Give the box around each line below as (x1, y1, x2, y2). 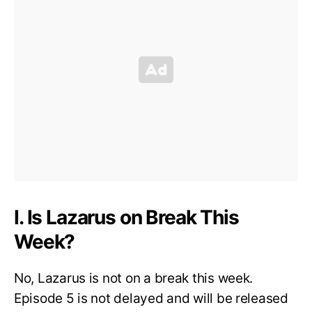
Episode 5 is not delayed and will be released (14, 290, 288, 307)
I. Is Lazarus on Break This (14, 205, 239, 230)
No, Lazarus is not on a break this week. (14, 270, 253, 287)
